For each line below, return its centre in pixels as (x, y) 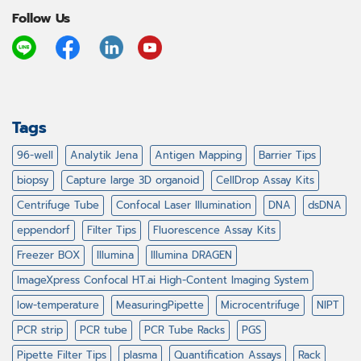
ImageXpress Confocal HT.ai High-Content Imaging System (163, 280)
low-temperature (58, 305)
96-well (35, 156)
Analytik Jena (104, 156)
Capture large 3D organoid (133, 180)
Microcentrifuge (260, 305)
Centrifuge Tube (58, 205)
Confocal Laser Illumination (184, 205)
